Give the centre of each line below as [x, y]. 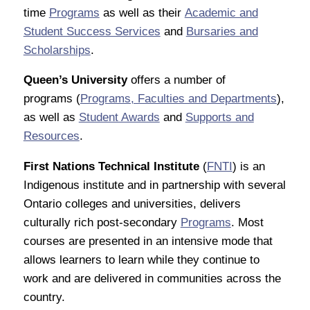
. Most [247, 223]
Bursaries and [222, 31]
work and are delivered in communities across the [152, 279]
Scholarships [57, 50]
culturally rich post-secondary [102, 223]
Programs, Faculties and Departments [178, 99]
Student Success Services [92, 31]
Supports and [219, 118]
